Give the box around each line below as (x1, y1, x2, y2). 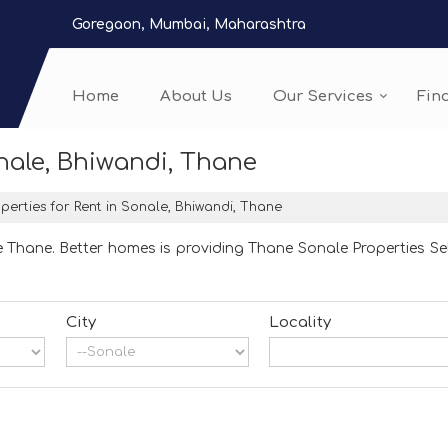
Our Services (273, 88, 373, 106)
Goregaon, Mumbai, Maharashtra (72, 16, 306, 32)
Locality (269, 314, 332, 331)
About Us (160, 88, 232, 106)
